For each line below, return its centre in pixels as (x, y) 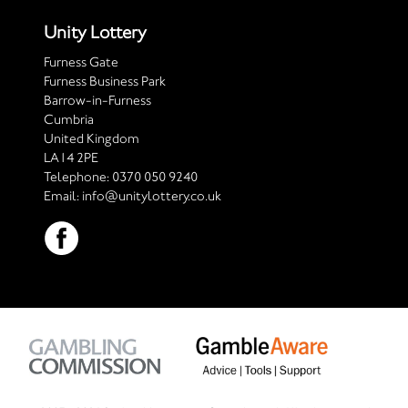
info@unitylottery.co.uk (152, 196)
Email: (63, 196)
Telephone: (78, 177)
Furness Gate (81, 62)
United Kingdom (92, 138)
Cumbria (69, 119)
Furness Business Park (105, 81)
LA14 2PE (71, 158)
